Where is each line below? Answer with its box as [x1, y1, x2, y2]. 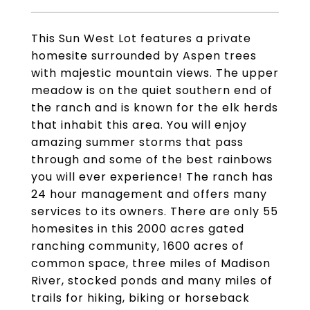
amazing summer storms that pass [31, 134, 244, 150]
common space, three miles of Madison [31, 255, 271, 271]
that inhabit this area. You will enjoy [31, 117, 247, 133]
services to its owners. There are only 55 [31, 203, 278, 219]
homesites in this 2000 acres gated [31, 221, 244, 237]
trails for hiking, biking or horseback [31, 290, 250, 306]
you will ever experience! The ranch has [31, 169, 273, 185]
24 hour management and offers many [31, 186, 267, 202]
